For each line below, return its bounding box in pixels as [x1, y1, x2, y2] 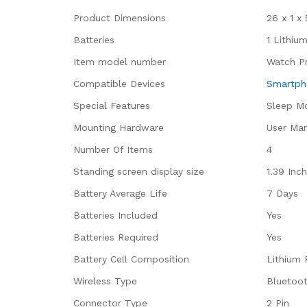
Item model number [73, 56, 166, 67]
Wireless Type [73, 275, 137, 286]
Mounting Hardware [73, 122, 164, 133]
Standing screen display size [73, 166, 204, 177]
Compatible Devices [73, 78, 165, 89]
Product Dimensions [73, 12, 166, 23]
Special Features [73, 100, 150, 111]
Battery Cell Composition [73, 254, 189, 265]
